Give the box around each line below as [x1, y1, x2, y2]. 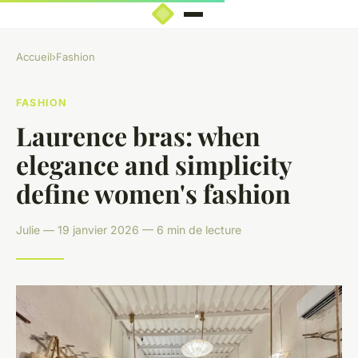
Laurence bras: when [16, 117, 261, 153]
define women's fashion [16, 175, 291, 210]
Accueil [16, 50, 52, 64]
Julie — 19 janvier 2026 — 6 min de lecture [16, 222, 241, 237]
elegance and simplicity [16, 146, 292, 181]
